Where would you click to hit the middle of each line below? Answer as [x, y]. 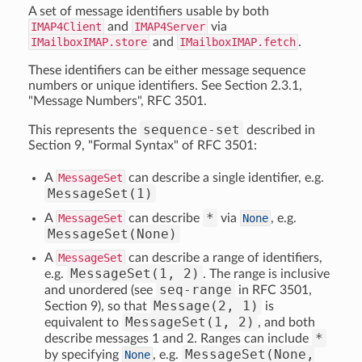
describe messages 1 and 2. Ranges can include [178, 339]
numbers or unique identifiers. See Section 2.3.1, [165, 86]
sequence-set [192, 130]
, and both [286, 322]
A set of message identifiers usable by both [149, 11]
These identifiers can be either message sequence [167, 70]
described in [279, 130]
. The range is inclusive [266, 274]
